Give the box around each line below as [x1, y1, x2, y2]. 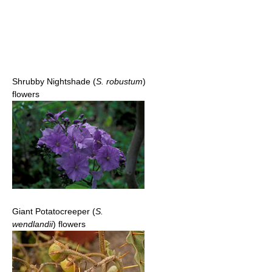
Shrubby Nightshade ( [12, 76, 96, 86]
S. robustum [96, 76, 143, 86]
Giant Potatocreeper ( [12, 206, 95, 217]
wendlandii [12, 219, 53, 229]
